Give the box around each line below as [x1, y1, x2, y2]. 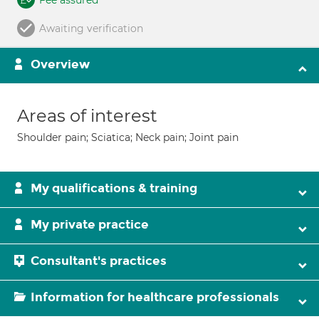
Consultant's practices [31, 253, 167, 268]
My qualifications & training [31, 181, 197, 196]
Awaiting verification [39, 22, 143, 35]
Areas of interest [17, 105, 157, 126]
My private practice [31, 217, 149, 232]
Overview [31, 57, 90, 72]
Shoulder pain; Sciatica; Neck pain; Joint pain [17, 131, 239, 144]
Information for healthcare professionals [31, 290, 279, 305]
